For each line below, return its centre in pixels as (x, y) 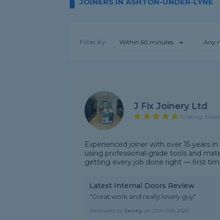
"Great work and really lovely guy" (143, 196)
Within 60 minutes (146, 42)
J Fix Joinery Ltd (171, 106)
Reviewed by (107, 211)
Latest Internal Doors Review (142, 186)
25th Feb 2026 (170, 211)
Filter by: (93, 42)
